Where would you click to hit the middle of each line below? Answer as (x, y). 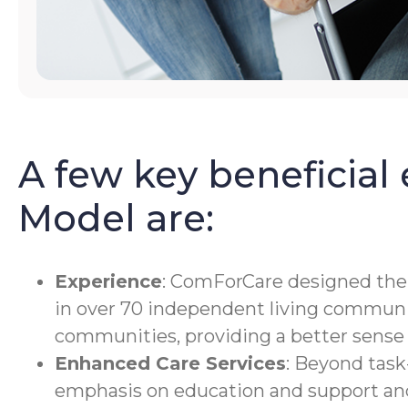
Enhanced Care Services (170, 363)
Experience (108, 281)
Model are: (116, 218)
